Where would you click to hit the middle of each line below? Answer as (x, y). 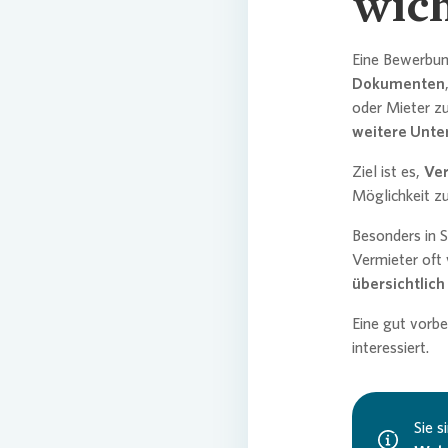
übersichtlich (398, 283)
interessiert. (390, 347)
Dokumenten (398, 83)
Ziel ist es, (388, 171)
